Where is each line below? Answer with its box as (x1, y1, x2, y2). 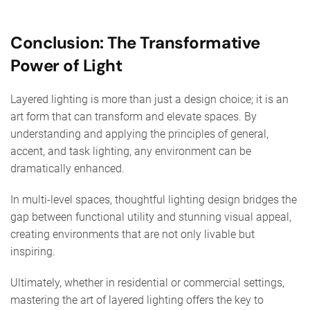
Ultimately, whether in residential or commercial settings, (10, 275, 284, 289)
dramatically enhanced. (10, 161, 125, 175)
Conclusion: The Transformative (10, 31, 260, 53)
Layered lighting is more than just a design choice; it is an (10, 92, 289, 106)
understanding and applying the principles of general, (10, 127, 268, 140)
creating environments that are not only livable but (10, 227, 255, 241)
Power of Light (10, 54, 122, 76)
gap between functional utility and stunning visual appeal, (10, 210, 291, 224)
